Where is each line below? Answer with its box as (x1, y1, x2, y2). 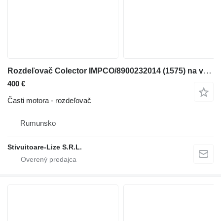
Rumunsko (20, 119, 56, 127)
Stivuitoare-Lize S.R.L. (7, 143, 82, 151)
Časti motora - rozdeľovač (7, 96, 91, 105)
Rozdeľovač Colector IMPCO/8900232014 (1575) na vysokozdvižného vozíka (203, 66, 212, 75)
